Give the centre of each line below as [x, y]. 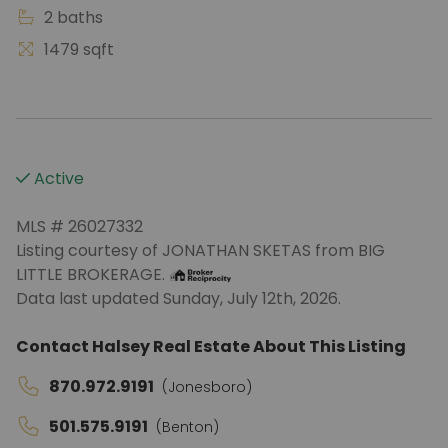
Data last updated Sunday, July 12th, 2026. [178, 298]
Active [57, 178]
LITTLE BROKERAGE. [92, 274]
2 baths [71, 17]
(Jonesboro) [207, 387]
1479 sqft [77, 49]
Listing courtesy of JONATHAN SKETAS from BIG [200, 250]
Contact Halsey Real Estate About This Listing [211, 346]
